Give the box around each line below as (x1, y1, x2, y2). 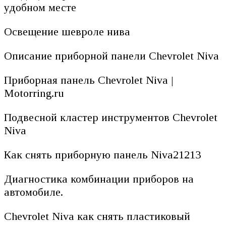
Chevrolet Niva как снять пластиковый (4, 209, 190, 222)
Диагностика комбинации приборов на (4, 172, 194, 185)
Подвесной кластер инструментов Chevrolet (4, 110, 217, 124)
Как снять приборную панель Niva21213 (4, 148, 201, 161)
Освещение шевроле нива (4, 25, 130, 38)
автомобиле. (4, 185, 63, 198)
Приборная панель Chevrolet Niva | (4, 73, 174, 86)
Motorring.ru (4, 86, 64, 99)
